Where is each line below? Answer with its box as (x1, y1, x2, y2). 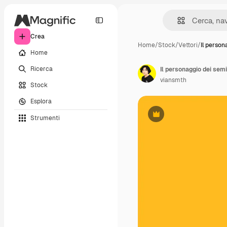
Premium (155, 113, 182, 122)
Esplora (30, 97, 52, 105)
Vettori (178, 41, 198, 49)
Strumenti (30, 113, 60, 122)
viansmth (160, 76, 186, 84)
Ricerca (30, 64, 53, 73)
